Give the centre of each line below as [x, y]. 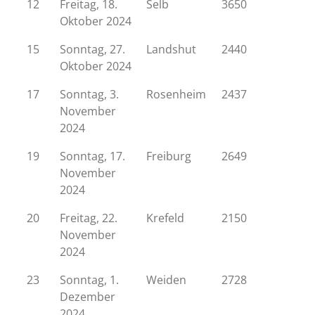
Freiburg [169, 156]
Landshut [171, 49]
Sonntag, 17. [92, 156]
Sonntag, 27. [92, 49]
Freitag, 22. [89, 218]
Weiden [166, 280]
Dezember [88, 297]
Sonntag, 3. [89, 94]
